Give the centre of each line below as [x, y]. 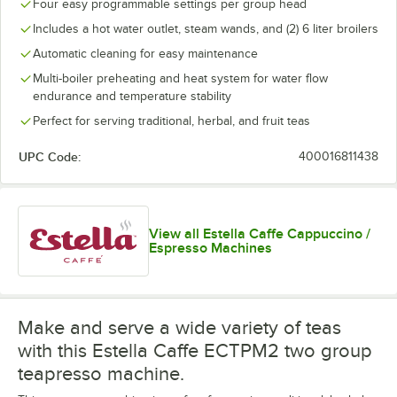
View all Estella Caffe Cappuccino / [260, 234]
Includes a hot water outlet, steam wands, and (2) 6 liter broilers [206, 29]
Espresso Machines [211, 248]
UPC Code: [50, 157]
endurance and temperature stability [132, 96]
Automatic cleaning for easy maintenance [145, 54]
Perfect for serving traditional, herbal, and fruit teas [171, 121]
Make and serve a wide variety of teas [179, 327]
